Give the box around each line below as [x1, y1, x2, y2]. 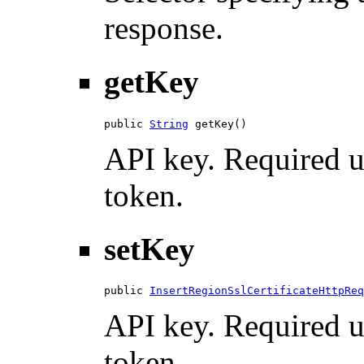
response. [104, 11, 223, 46]
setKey [104, 231, 195, 266]
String [149, 117, 188, 130]
